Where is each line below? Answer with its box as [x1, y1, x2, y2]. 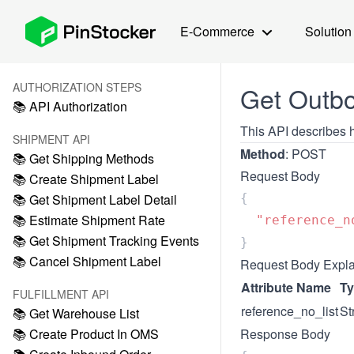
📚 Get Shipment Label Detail [13, 190, 177, 209]
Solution [305, 22, 352, 40]
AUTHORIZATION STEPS [13, 79, 141, 95]
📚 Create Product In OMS [13, 325, 159, 343]
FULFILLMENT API [13, 286, 109, 302]
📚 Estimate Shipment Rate [13, 211, 165, 229]
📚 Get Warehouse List [13, 304, 139, 322]
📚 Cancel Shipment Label [13, 252, 161, 270]
